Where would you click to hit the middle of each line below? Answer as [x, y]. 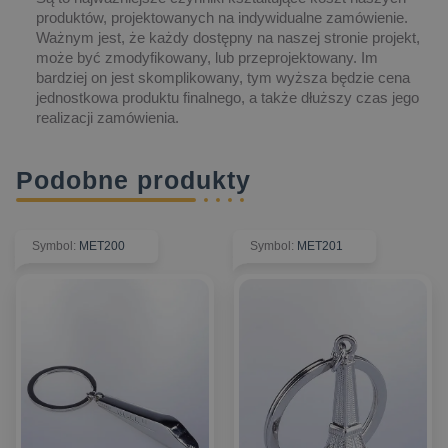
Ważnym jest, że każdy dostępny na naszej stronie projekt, [228, 37]
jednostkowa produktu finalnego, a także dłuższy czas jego [227, 97]
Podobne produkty [133, 179]
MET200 [102, 245]
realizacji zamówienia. [107, 117]
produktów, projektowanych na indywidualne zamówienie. [222, 17]
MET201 [320, 245]
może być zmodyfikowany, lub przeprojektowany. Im [207, 57]
